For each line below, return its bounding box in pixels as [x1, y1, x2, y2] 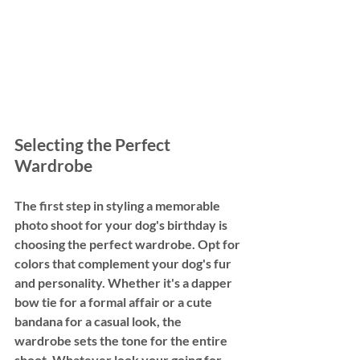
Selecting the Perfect [14, 133, 174, 154]
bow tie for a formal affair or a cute [14, 293, 215, 309]
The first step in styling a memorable [14, 197, 223, 213]
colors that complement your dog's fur [14, 255, 234, 271]
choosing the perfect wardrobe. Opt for [14, 235, 243, 252]
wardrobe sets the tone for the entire [14, 332, 230, 348]
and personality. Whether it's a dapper [14, 274, 235, 290]
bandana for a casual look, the [14, 313, 184, 329]
